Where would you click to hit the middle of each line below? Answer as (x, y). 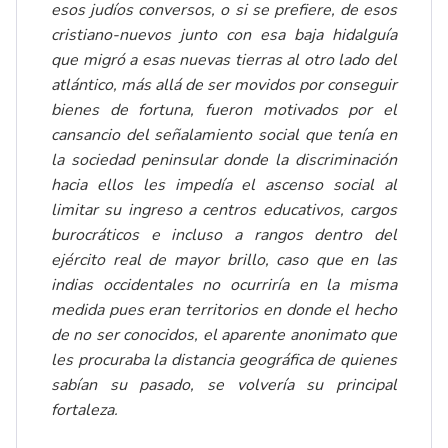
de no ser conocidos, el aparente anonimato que (224, 335)
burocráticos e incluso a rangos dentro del (224, 235)
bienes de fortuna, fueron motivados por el (224, 110)
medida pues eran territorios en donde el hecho (224, 310)
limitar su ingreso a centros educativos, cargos (224, 210)
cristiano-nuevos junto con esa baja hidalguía (224, 35)
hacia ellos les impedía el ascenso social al (224, 185)
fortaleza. (84, 410)
